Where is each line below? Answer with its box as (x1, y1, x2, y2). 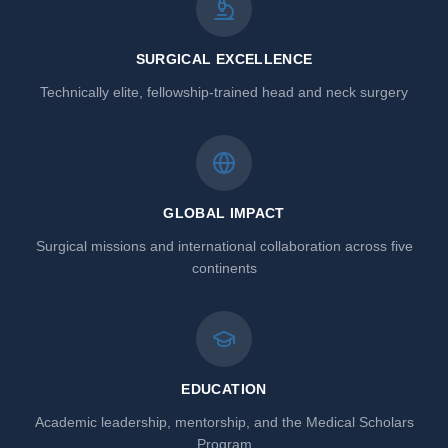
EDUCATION (181, 380, 267, 397)
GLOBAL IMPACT (163, 204, 285, 221)
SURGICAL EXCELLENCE (135, 50, 313, 67)
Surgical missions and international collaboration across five (35, 237, 413, 254)
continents (191, 259, 257, 276)
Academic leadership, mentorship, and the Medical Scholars (34, 413, 414, 430)
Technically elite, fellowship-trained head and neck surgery (40, 83, 408, 100)
